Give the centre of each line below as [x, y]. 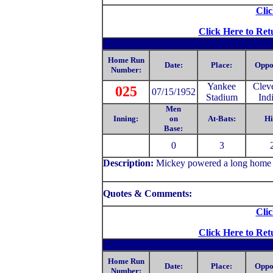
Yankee [222, 86]
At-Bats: [222, 119]
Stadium [222, 97]
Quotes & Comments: [149, 193]
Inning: [126, 119]
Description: [129, 163]
